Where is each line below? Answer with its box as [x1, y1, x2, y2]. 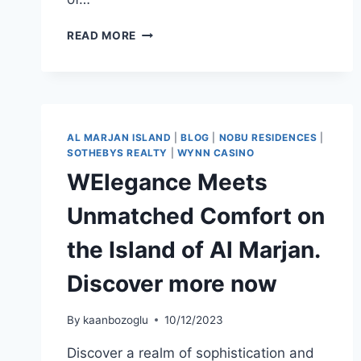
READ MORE [67, 28, 137, 42]
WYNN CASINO [176, 146, 255, 159]
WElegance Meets [67, 168, 268, 196]
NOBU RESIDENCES [218, 131, 317, 143]
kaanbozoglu [83, 313, 149, 326]
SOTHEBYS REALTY [67, 146, 168, 159]
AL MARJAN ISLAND [67, 131, 172, 143]
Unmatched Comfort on [67, 201, 325, 230]
